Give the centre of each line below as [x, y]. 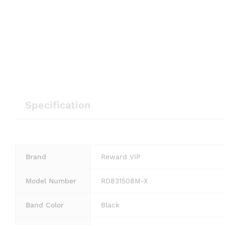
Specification [58, 105]
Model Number [51, 181]
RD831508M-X [124, 181]
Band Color [45, 205]
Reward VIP [121, 156]
